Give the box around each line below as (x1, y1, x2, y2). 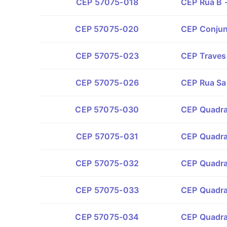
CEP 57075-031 (75, 131, 139, 141)
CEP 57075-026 (75, 78, 139, 88)
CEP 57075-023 (75, 51, 139, 61)
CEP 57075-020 (75, 24, 139, 34)
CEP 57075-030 (75, 104, 139, 115)
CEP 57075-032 (75, 158, 139, 168)
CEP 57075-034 (75, 212, 139, 222)
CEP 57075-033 (75, 185, 139, 195)
